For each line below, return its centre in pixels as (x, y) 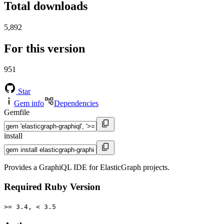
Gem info (29, 103)
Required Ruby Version (52, 187)
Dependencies (76, 103)
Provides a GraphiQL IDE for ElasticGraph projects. (87, 167)
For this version (44, 48)
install (13, 136)
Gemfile (17, 112)
